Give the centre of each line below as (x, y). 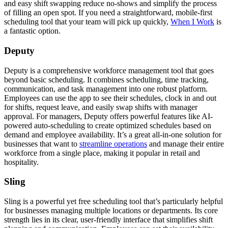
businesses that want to (42, 144)
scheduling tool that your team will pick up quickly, (87, 22)
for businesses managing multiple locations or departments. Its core (111, 211)
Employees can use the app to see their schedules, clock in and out (110, 98)
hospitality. (21, 162)
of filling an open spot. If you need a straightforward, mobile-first (108, 13)
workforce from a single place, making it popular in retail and (102, 153)
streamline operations (113, 144)
